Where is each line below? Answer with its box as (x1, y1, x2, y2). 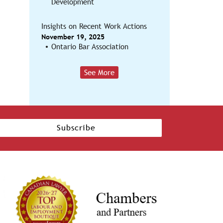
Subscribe (56, 123, 96, 132)
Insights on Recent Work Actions (41, 22, 147, 30)
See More (84, 68, 115, 77)
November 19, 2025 (41, 33, 105, 41)
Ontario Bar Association (51, 42, 128, 51)
